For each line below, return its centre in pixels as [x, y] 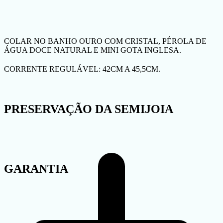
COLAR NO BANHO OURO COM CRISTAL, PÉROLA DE [105, 41]
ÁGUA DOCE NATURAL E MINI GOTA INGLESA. [93, 50]
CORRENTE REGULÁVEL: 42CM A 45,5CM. [82, 69]
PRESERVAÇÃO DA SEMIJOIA [89, 109]
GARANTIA [36, 168]
